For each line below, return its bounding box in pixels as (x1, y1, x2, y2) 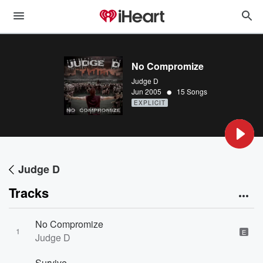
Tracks (9, 183, 49, 202)
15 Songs (177, 86, 207, 96)
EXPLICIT (134, 99, 166, 107)
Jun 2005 (131, 86, 161, 96)
